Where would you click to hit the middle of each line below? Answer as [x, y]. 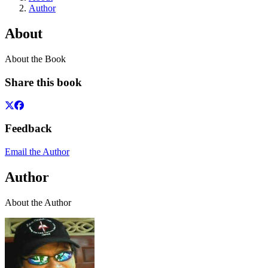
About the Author [38, 202]
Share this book [43, 82]
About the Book [35, 59]
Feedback [28, 129]
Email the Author [37, 152]
